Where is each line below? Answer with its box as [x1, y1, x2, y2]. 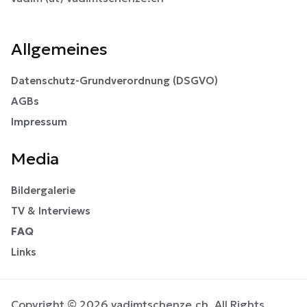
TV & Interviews [11, 204, 90, 217]
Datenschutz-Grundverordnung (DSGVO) [11, 74, 218, 87]
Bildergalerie [11, 184, 75, 197]
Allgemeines [11, 39, 108, 60]
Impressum [11, 115, 67, 128]
